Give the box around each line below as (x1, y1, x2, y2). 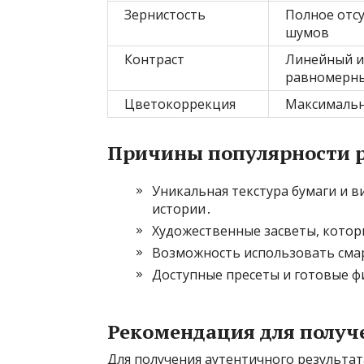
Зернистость (124, 6, 206, 24)
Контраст (124, 50, 184, 68)
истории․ (152, 200, 212, 218)
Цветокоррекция (124, 95, 236, 113)
